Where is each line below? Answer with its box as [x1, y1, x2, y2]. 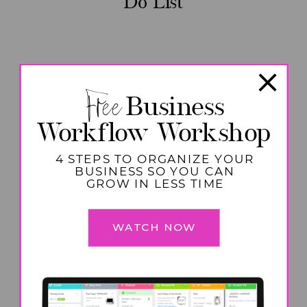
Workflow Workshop [36, 118, 271, 148]
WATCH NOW [112, 221, 196, 234]
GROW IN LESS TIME [86, 178, 224, 191]
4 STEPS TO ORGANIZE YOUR [55, 153, 255, 165]
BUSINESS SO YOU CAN [75, 166, 235, 177]
